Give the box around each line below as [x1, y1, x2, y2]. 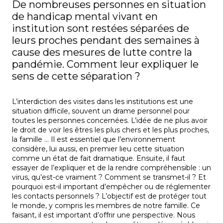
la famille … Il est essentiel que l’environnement [12, 135, 175, 144]
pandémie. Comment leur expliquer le [12, 58, 199, 71]
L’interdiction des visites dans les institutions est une [12, 97, 193, 107]
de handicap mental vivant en [12, 10, 158, 23]
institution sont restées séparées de [12, 22, 189, 35]
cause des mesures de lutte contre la [12, 46, 192, 59]
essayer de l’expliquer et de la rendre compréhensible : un [12, 163, 211, 173]
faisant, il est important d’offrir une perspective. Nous [12, 211, 195, 220]
